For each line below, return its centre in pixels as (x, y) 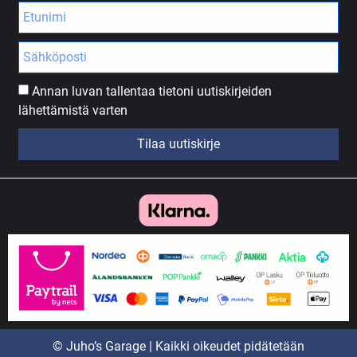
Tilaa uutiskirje (178, 144)
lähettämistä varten (73, 111)
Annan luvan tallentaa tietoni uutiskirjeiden (152, 91)
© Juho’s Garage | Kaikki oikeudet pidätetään (178, 346)
